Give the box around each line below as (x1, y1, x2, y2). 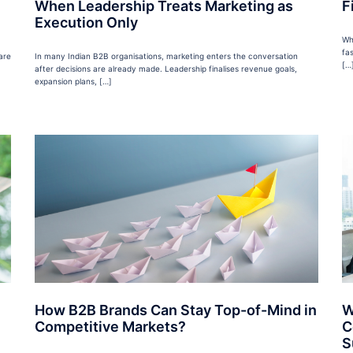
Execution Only (35, 14, 138, 32)
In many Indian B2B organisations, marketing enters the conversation (35, 51, 298, 61)
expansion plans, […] (35, 76, 112, 87)
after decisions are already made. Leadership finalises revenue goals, (35, 64, 297, 74)
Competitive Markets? (35, 318, 186, 336)
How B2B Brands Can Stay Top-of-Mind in (35, 302, 317, 319)
